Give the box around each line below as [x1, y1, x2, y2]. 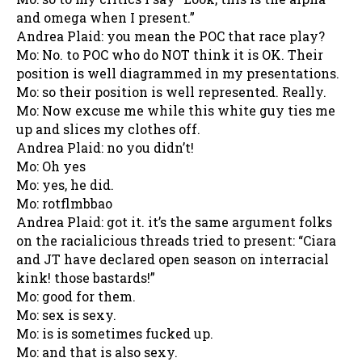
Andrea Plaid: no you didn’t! [16, 138, 194, 156]
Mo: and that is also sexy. [16, 343, 178, 360]
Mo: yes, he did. [16, 175, 114, 193]
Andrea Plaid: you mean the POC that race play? [16, 27, 325, 44]
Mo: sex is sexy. [16, 305, 116, 323]
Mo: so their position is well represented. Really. [16, 82, 326, 100]
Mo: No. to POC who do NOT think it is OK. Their [16, 45, 323, 63]
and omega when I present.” [16, 8, 195, 26]
